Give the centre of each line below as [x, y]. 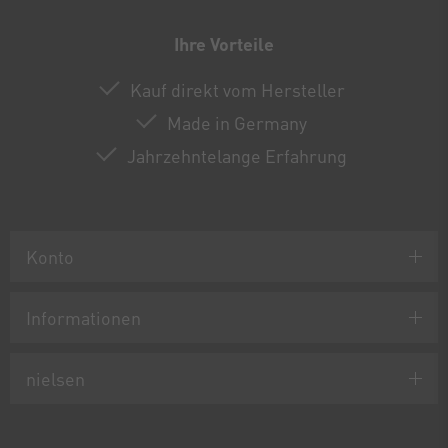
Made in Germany [237, 123]
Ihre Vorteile [224, 44]
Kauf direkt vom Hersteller [237, 90]
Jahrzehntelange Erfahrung [237, 156]
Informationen [83, 318]
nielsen [55, 379]
